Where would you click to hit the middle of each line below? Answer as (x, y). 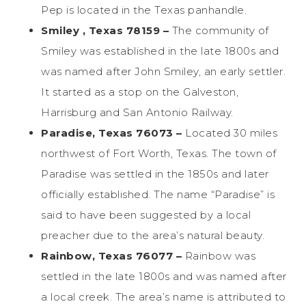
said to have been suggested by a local (146, 214)
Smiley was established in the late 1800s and (160, 51)
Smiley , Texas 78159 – (107, 30)
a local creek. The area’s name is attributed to (164, 296)
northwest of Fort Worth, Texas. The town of (159, 153)
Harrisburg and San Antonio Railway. (137, 112)
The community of (220, 30)
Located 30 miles (231, 133)
